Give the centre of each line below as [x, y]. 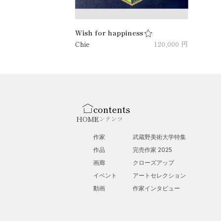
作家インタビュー [156, 188]
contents [112, 109]
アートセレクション [159, 175]
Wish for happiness [110, 32]
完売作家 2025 [152, 149]
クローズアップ [153, 162]
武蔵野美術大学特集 [159, 137]
